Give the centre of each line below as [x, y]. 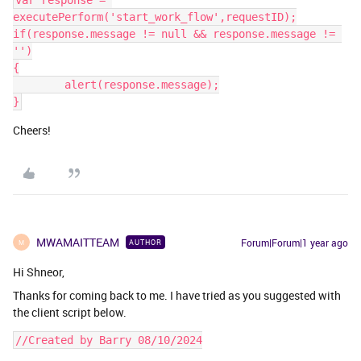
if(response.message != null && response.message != [174, 34]
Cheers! [32, 131]
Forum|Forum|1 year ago [295, 243]
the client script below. [70, 313]
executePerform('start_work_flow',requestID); [155, 17]
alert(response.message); [142, 85]
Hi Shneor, [39, 272]
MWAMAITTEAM [78, 243]
